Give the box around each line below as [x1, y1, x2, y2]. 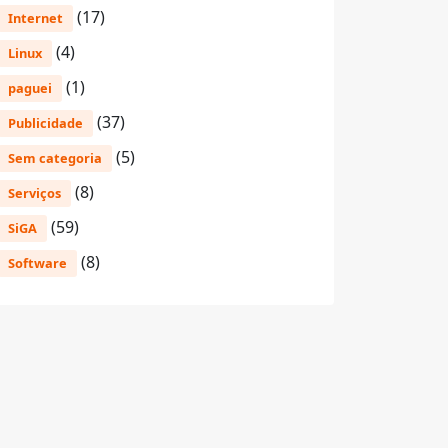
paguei [8, 79, 52, 97]
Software [8, 254, 67, 272]
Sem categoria [8, 149, 102, 167]
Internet [8, 9, 63, 27]
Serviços [8, 184, 61, 202]
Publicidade [8, 114, 83, 132]
